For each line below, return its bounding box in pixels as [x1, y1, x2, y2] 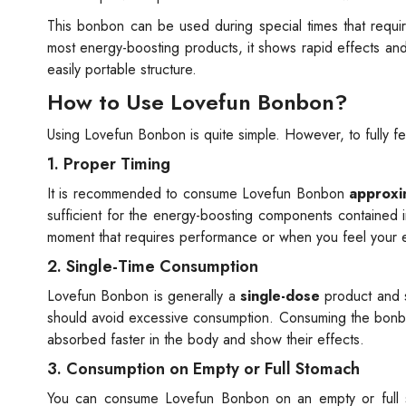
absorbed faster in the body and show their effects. [47, 328, 364, 350]
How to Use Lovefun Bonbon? [47, 85, 348, 118]
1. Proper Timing [47, 151, 170, 176]
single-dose [240, 285, 321, 306]
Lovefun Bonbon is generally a [47, 285, 241, 306]
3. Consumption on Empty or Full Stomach [47, 356, 360, 381]
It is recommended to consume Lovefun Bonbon [47, 182, 350, 204]
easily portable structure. [47, 58, 197, 80]
